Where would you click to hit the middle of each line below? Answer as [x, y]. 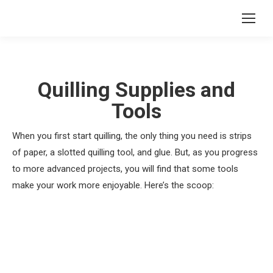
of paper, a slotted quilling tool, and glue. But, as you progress [135, 152]
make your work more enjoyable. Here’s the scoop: [113, 185]
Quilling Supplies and [136, 90]
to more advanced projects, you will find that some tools [125, 169]
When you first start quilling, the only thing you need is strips [132, 136]
